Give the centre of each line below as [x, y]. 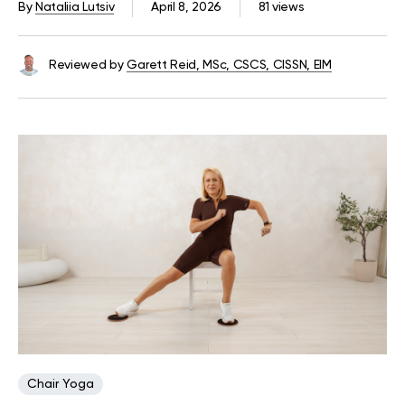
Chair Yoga [61, 385]
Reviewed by [86, 65]
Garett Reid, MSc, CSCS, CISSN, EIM [229, 65]
